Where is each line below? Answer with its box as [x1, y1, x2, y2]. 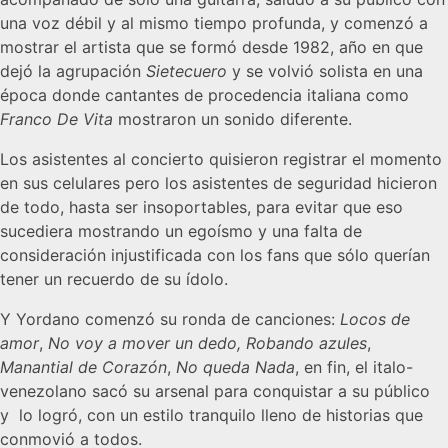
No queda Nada [176, 356, 295, 377]
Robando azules [246, 332, 367, 353]
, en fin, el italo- [295, 356, 413, 377]
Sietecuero [146, 60, 227, 81]
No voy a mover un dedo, [48, 332, 241, 353]
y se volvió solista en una [227, 60, 423, 81]
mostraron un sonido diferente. [113, 108, 352, 129]
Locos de [340, 308, 410, 329]
